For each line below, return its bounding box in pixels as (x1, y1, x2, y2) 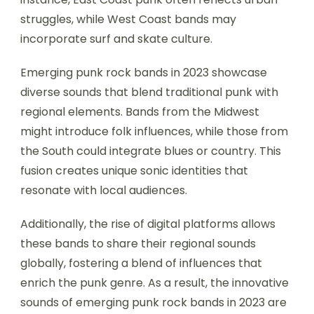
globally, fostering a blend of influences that (20, 254, 262, 271)
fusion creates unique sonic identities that (20, 162, 248, 179)
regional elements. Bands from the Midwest (20, 103, 259, 120)
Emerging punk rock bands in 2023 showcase (20, 64, 267, 81)
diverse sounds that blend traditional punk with (20, 83, 278, 100)
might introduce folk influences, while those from (20, 123, 288, 139)
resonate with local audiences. (20, 182, 187, 198)
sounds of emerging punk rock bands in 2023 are (20, 294, 287, 310)
